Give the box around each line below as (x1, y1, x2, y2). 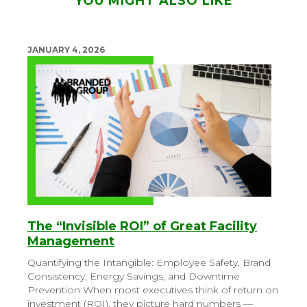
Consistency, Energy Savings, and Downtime (27, 270, 240, 282)
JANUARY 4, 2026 (27, 44, 105, 55)
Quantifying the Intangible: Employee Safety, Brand (27, 256, 271, 269)
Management (27, 234, 114, 249)
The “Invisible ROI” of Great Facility (27, 219, 257, 234)
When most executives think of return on (83, 284, 278, 296)
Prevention (27, 284, 80, 296)
